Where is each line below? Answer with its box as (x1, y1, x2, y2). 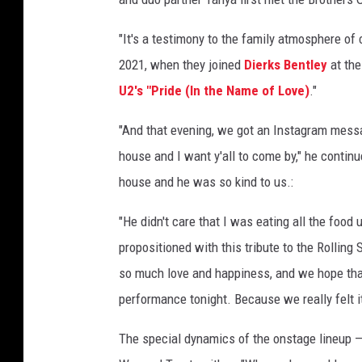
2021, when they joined (119, 57, 244, 74)
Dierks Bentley (244, 57, 327, 74)
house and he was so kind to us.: (119, 174, 293, 191)
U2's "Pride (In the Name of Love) (119, 82, 309, 99)
